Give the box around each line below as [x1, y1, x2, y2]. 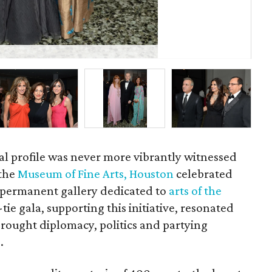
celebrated [174, 166, 233, 181]
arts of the [166, 183, 222, 198]
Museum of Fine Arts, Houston [18, 166, 174, 181]
